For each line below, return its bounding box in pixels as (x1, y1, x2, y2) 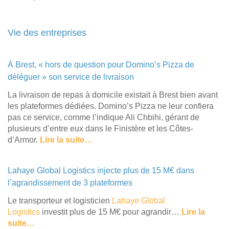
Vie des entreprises (8, 27, 86, 38)
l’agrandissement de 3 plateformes (8, 178, 132, 187)
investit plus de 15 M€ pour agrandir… (40, 207, 179, 216)
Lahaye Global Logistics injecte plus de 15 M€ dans (8, 166, 194, 175)
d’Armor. (8, 135, 40, 144)
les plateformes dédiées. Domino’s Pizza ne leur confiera (8, 101, 214, 110)
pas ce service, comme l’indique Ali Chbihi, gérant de (8, 112, 199, 122)
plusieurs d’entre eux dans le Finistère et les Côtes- (8, 124, 193, 133)
